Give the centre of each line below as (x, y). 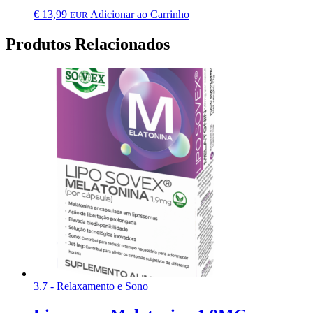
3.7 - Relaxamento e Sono (91, 286)
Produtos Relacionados (88, 44)
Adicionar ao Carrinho (140, 14)
